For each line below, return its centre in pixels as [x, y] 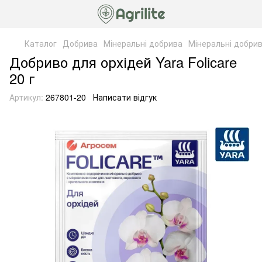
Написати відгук [125, 97]
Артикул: [26, 97]
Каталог [41, 43]
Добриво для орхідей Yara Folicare [123, 62]
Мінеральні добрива [143, 43]
